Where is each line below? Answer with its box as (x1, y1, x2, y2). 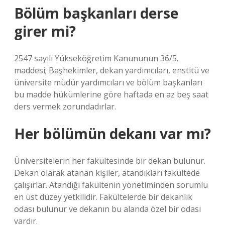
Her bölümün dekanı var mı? (14, 124, 211, 143)
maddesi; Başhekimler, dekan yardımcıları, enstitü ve (14, 65, 209, 76)
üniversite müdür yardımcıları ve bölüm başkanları (14, 77, 202, 88)
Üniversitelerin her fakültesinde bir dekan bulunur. (14, 155, 205, 166)
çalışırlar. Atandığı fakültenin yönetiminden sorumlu (14, 179, 208, 190)
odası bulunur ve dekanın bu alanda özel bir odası (14, 203, 201, 214)
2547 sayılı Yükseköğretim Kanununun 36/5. (14, 53, 178, 64)
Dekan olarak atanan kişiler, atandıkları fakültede (14, 167, 200, 178)
